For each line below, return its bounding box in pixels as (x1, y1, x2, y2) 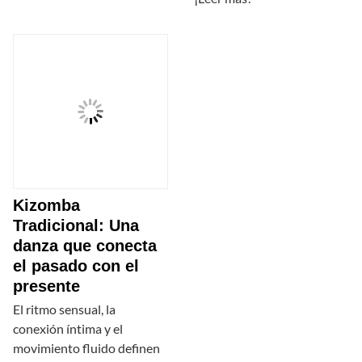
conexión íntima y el (13, 321, 123, 337)
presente (13, 277, 80, 296)
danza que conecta (13, 237, 157, 255)
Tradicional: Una (13, 217, 139, 235)
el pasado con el (13, 257, 139, 276)
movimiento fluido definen (13, 340, 160, 356)
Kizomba (13, 196, 80, 215)
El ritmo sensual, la (13, 301, 116, 318)
